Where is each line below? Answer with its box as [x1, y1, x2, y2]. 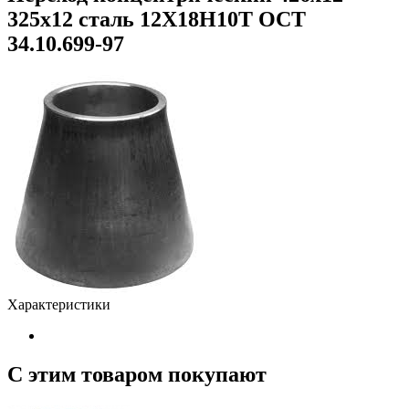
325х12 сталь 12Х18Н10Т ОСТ [7, 6, 306, 31]
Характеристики [7, 296, 110, 312]
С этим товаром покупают [7, 362, 267, 386]
